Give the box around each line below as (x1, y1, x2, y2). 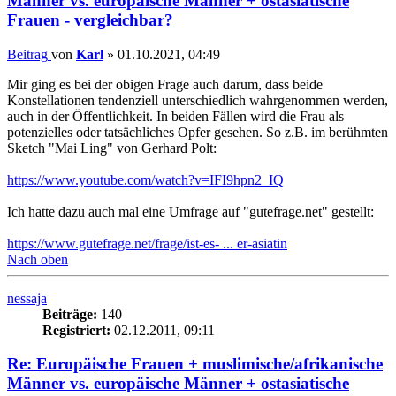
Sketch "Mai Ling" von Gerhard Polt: (7, 140, 217, 156)
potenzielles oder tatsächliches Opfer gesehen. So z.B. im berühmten (7, 124, 388, 140)
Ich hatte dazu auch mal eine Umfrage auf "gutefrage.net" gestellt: (7, 203, 374, 219)
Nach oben (7, 251, 68, 267)
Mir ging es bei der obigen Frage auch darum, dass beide (7, 76, 323, 92)
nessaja (7, 290, 47, 306)
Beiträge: (42, 306, 97, 322)
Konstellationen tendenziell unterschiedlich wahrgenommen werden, (7, 92, 388, 108)
